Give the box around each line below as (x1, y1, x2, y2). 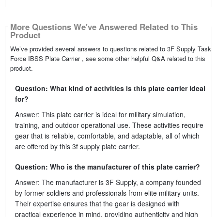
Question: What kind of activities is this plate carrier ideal (15, 83, 205, 93)
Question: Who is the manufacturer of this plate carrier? (15, 161, 200, 171)
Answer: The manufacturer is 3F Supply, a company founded (15, 177, 201, 187)
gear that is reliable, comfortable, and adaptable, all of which (15, 130, 200, 140)
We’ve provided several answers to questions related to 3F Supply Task (10, 44, 211, 53)
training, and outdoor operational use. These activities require (15, 120, 203, 130)
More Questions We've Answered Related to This (10, 21, 198, 33)
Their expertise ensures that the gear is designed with (15, 198, 180, 208)
